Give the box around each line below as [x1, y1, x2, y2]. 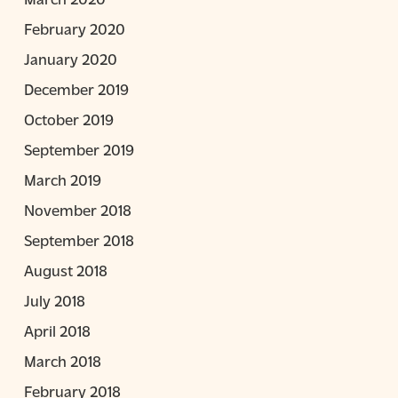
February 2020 [23, 19, 125, 37]
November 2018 [23, 200, 131, 219]
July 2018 [23, 291, 85, 309]
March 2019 [23, 170, 101, 188]
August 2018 [23, 260, 107, 279]
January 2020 [23, 49, 117, 68]
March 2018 [23, 351, 101, 370]
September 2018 [23, 230, 134, 249]
